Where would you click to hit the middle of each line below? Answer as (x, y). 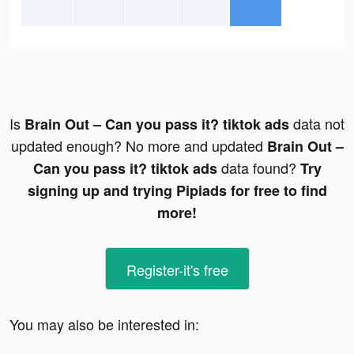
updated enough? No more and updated (139, 146)
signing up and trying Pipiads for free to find (177, 191)
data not (317, 124)
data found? (258, 168)
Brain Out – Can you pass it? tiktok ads (157, 124)
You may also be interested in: (104, 324)
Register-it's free (177, 270)
